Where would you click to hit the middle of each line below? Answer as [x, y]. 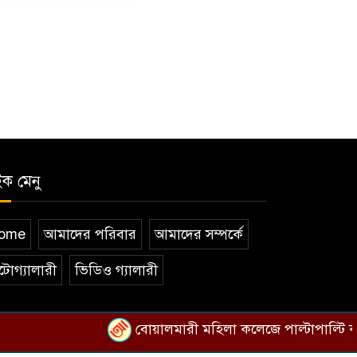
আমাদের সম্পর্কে [199, 235]
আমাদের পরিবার [90, 235]
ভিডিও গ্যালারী [116, 271]
